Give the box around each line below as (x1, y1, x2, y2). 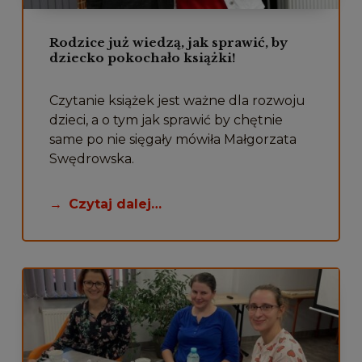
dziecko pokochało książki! (48, 49, 236, 65)
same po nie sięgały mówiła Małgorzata (48, 131, 297, 147)
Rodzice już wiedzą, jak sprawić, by (48, 34, 288, 50)
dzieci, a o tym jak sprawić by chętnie (48, 112, 283, 128)
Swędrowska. (48, 150, 134, 166)
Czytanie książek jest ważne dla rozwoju (48, 92, 305, 108)
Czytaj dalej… (68, 196, 162, 212)
